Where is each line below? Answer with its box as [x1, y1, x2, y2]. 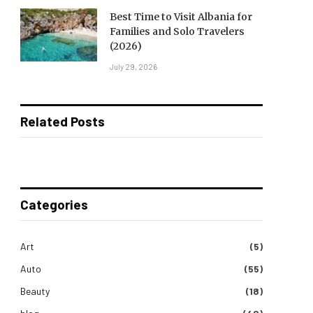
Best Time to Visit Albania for [110, 10, 252, 23]
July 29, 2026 [110, 62, 157, 71]
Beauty [20, 285, 50, 297]
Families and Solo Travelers [110, 25, 245, 38]
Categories [20, 196, 88, 212]
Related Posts [20, 113, 105, 129]
